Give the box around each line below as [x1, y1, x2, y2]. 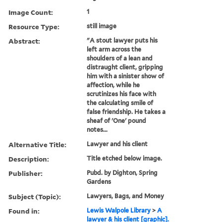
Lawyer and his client [87, 140, 148, 148]
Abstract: [8, 36, 40, 46]
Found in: [8, 206, 40, 216]
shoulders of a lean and [87, 54, 153, 62]
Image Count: [8, 7, 53, 17]
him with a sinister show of [87, 72, 165, 80]
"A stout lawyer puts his [87, 36, 158, 44]
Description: [8, 154, 49, 164]
